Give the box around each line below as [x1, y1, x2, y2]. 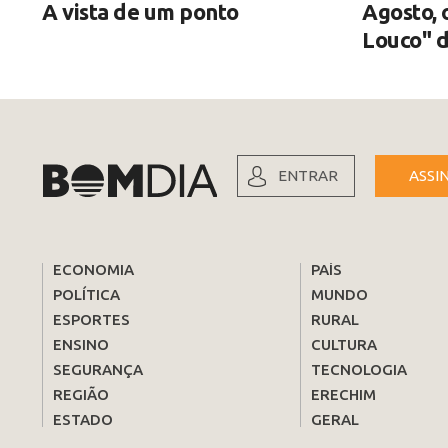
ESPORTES [53, 310, 130, 328]
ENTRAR [278, 166, 338, 184]
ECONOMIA [53, 260, 134, 278]
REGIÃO [53, 385, 109, 403]
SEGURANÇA [53, 360, 143, 378]
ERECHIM [311, 385, 377, 403]
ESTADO [53, 410, 113, 428]
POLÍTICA [53, 285, 120, 303]
